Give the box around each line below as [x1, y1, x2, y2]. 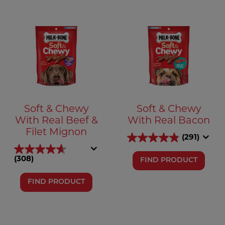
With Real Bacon [128, 116, 210, 126]
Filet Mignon [26, 127, 87, 138]
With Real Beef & [15, 116, 98, 126]
